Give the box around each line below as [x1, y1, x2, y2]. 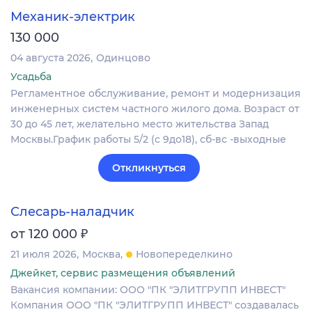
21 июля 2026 [10, 247, 77, 260]
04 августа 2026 [10, 51, 91, 64]
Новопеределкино [136, 247, 233, 260]
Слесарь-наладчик [10, 203, 134, 219]
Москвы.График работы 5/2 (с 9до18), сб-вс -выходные [10, 132, 286, 146]
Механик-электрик [10, 8, 135, 24]
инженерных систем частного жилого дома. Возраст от [10, 102, 299, 115]
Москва [82, 247, 120, 260]
